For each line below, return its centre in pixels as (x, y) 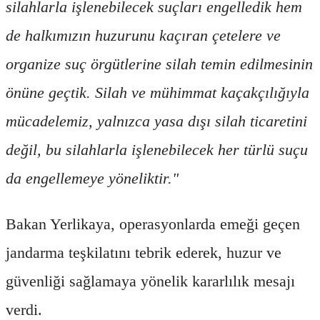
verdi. (24, 309)
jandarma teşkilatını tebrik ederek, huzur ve (144, 252)
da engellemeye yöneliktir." (92, 178)
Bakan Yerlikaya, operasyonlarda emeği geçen (153, 224)
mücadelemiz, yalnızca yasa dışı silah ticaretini (156, 121)
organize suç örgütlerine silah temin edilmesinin (159, 64)
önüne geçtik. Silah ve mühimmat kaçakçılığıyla (157, 92)
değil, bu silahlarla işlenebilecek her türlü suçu (157, 149)
